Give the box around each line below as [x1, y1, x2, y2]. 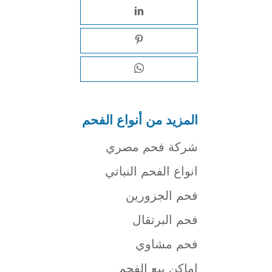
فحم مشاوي [135, 237, 198, 251]
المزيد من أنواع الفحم [82, 113, 198, 127]
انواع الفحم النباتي [105, 165, 198, 178]
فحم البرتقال [132, 213, 198, 226]
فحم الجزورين [126, 189, 198, 202]
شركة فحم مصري [106, 140, 198, 154]
